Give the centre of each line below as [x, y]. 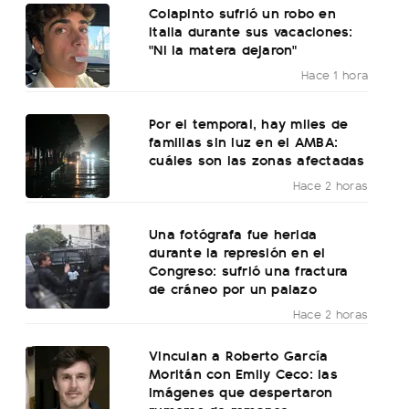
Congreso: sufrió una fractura [249, 270]
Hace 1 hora [335, 75]
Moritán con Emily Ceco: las [243, 373]
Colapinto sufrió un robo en [242, 13]
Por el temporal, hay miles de [249, 123]
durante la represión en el [237, 252]
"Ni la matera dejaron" [223, 49]
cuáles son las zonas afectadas [257, 160]
